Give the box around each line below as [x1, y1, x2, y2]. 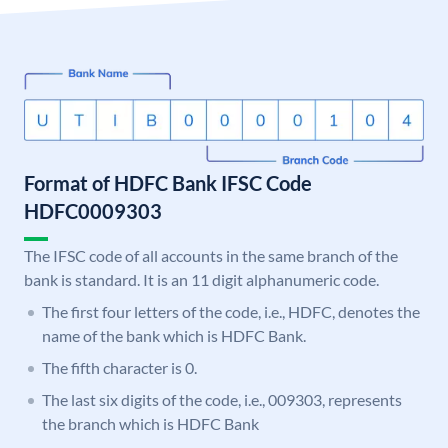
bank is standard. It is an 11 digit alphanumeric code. [24, 270, 379, 290]
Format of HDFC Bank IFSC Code [24, 171, 312, 196]
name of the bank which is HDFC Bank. [42, 326, 306, 346]
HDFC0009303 [24, 199, 162, 224]
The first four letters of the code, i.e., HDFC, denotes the [42, 302, 420, 322]
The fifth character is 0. [42, 358, 197, 378]
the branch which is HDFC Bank [42, 414, 259, 434]
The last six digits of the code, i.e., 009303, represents [42, 390, 402, 410]
